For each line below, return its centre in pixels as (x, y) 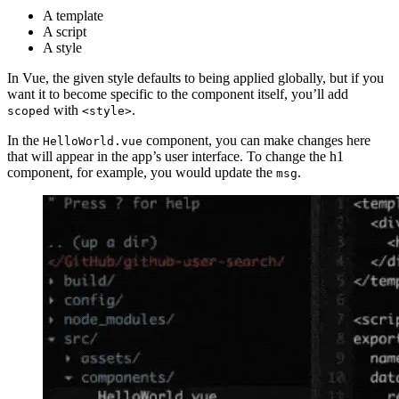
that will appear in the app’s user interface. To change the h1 (175, 157)
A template (73, 16)
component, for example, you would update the (142, 173)
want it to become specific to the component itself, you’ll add (178, 94)
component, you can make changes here (256, 141)
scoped (28, 111)
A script (65, 32)
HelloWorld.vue (93, 142)
